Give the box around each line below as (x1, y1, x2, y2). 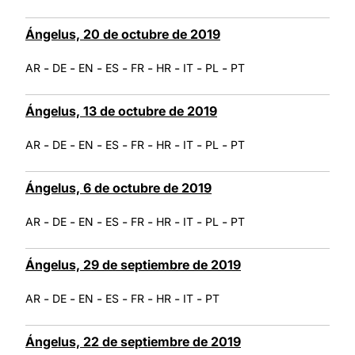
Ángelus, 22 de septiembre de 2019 (25, 333, 241, 349)
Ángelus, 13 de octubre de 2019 (25, 102, 217, 119)
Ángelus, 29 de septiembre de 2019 (25, 256, 241, 273)
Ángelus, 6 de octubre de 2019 (25, 179, 212, 196)
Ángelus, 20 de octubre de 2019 (25, 25, 220, 42)
